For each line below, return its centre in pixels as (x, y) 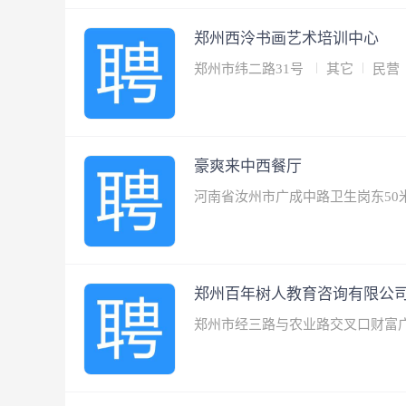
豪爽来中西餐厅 (250, 166)
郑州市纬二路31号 (251, 69)
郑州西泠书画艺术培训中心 (288, 39)
